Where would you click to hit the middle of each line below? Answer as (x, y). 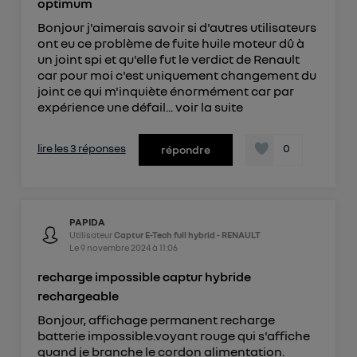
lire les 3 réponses (81, 147)
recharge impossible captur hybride (144, 277)
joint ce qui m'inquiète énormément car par (165, 90)
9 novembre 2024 (115, 248)
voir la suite (209, 106)
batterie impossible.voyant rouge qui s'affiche (173, 336)
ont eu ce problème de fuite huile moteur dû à (171, 43)
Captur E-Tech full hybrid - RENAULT (187, 235)
